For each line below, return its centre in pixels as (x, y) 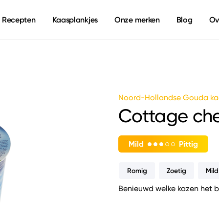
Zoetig (176, 171)
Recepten (19, 20)
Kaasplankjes (75, 20)
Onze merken (137, 20)
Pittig (188, 144)
